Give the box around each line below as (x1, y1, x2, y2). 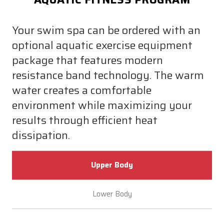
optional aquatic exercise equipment (12, 36, 192, 53)
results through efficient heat (12, 111, 157, 128)
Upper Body (91, 158, 133, 171)
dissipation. (12, 126, 70, 143)
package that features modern (12, 51, 163, 68)
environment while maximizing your (12, 96, 192, 113)
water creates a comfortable (12, 81, 151, 98)
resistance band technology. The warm (12, 66, 204, 83)
